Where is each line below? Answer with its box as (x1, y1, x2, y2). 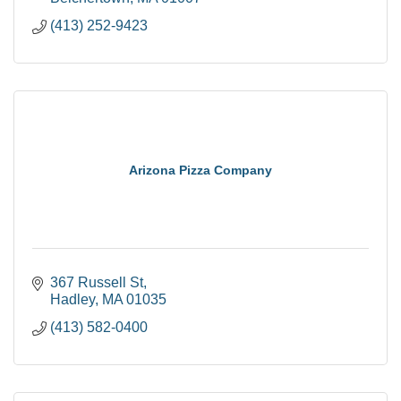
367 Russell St (50, 274, 143, 290)
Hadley (50, 291, 95, 307)
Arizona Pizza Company (129, 162, 272, 177)
